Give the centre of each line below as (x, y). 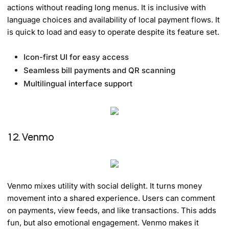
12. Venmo (31, 137)
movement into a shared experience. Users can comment (111, 198)
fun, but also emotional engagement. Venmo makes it (103, 222)
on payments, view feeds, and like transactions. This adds (112, 210)
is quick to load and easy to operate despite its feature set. (113, 32)
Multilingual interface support (78, 83)
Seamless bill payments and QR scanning (100, 70)
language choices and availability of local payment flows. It (114, 19)
